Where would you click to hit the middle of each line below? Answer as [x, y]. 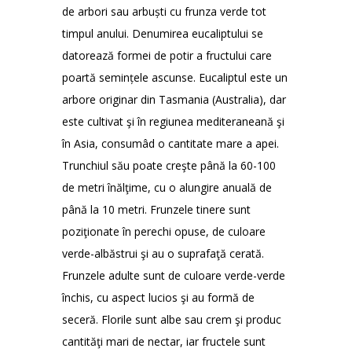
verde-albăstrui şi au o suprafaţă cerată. [163, 254]
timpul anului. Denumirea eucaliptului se [163, 34]
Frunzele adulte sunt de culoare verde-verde [174, 276]
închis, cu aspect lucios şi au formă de [158, 298]
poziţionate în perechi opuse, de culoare [164, 232]
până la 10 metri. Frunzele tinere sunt [156, 210]
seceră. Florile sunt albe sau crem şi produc [172, 320]
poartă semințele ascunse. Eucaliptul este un [175, 78]
